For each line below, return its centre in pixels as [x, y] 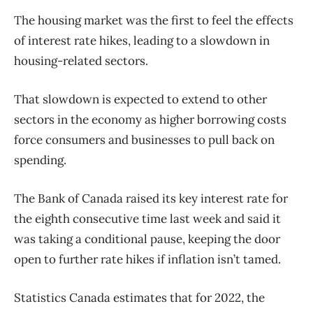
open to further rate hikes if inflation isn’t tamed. [147, 259]
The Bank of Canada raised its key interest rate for [151, 198]
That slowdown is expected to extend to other [140, 99]
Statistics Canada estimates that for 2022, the [139, 297]
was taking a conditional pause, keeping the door [147, 239]
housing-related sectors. [81, 60]
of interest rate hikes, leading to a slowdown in [142, 40]
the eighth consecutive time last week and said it [147, 218]
